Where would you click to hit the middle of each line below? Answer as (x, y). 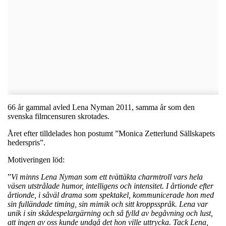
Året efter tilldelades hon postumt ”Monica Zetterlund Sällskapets (111, 133)
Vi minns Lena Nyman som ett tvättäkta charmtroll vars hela (107, 177)
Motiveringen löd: (36, 159)
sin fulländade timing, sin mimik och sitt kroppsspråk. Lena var (108, 204)
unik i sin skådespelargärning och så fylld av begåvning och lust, (110, 213)
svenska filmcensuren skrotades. (59, 116)
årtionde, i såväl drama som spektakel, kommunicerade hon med (111, 195)
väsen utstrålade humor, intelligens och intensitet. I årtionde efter (110, 186)
